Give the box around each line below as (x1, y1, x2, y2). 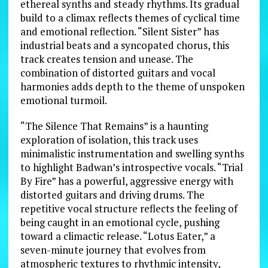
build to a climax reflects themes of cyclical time (20, 10, 240, 25)
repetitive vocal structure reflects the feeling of (20, 201, 237, 215)
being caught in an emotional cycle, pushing (20, 215, 220, 229)
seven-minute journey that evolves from (20, 242, 206, 257)
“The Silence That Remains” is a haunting (20, 118, 208, 133)
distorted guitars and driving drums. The (20, 187, 205, 202)
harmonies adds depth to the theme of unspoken (20, 79, 245, 93)
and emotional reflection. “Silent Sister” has (20, 24, 219, 38)
